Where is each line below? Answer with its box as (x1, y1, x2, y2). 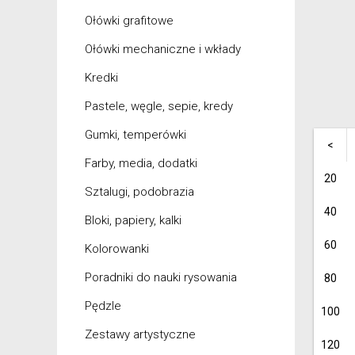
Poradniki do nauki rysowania (85, 270, 237, 284)
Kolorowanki (85, 242, 149, 256)
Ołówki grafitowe (85, 13, 174, 28)
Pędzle (85, 299, 121, 313)
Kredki (85, 71, 118, 85)
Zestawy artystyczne (85, 327, 196, 342)
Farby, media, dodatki (85, 156, 197, 170)
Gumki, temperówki (85, 128, 186, 142)
